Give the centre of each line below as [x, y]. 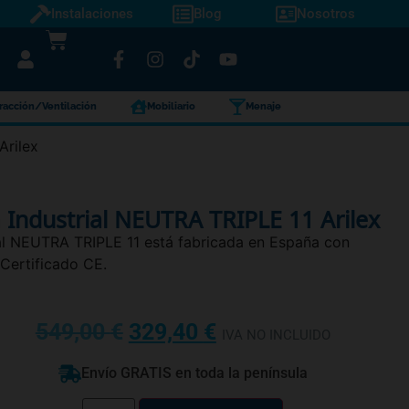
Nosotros [325, 14]
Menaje [263, 106]
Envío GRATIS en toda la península [194, 372]
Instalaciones [92, 14]
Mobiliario [171, 106]
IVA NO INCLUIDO [276, 336]
